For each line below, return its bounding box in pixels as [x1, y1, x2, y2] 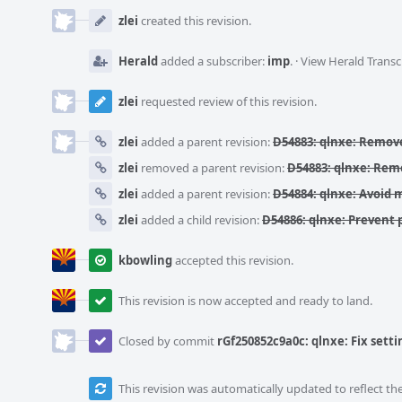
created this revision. [138, 13, 251, 29]
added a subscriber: [158, 53, 267, 69]
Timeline [29, 11, 81, 27]
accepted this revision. [172, 252, 293, 268]
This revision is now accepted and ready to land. [118, 293, 372, 309]
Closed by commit [118, 333, 217, 349]
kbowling [118, 252, 172, 268]
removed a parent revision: [138, 160, 287, 176]
